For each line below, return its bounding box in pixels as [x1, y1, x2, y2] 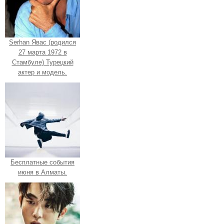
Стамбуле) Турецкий [11, 58, 73, 66]
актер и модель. [18, 68, 67, 76]
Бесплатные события [10, 158, 74, 166]
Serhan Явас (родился [9, 38, 76, 46]
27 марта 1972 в [18, 48, 67, 56]
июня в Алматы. [18, 168, 67, 176]
